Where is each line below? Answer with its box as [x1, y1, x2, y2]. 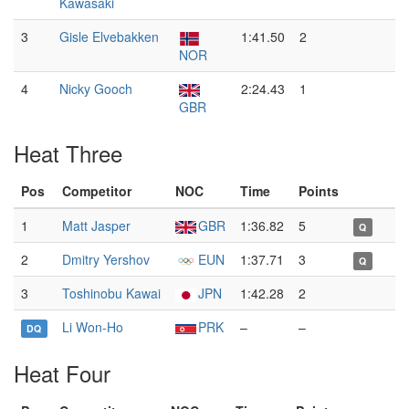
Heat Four [14, 357, 110, 389]
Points [299, 182, 339, 200]
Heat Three [14, 137, 122, 169]
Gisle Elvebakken [59, 27, 159, 46]
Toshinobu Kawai [62, 284, 161, 302]
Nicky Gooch [59, 79, 132, 98]
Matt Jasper [62, 216, 131, 235]
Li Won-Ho [62, 318, 123, 336]
